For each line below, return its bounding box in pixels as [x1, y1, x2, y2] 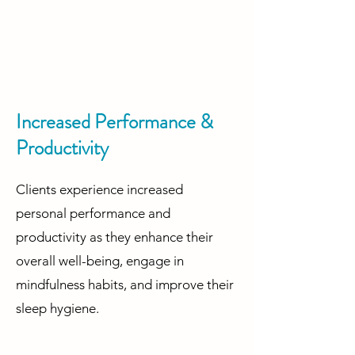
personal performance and [16, 205, 170, 222]
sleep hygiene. [16, 300, 99, 317]
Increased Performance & [16, 108, 213, 137]
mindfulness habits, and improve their [16, 277, 234, 293]
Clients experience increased [16, 181, 183, 198]
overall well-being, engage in [16, 253, 184, 269]
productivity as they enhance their [16, 229, 213, 246]
